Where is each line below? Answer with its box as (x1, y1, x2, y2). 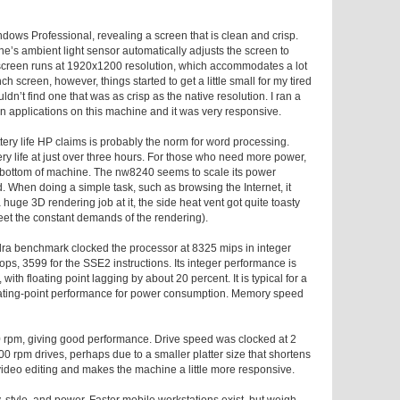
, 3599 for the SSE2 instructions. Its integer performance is (17, 257, 296, 271)
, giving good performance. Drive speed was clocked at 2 (22, 333, 296, 346)
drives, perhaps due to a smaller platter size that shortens (32, 348, 311, 362)
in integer (243, 242, 291, 255)
